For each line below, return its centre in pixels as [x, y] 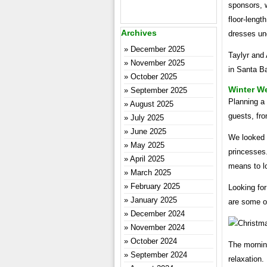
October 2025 [154, 77]
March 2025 [151, 173]
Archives [139, 33]
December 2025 [158, 49]
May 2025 [148, 145]
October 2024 [154, 241]
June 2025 [148, 131]
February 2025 [155, 186]
